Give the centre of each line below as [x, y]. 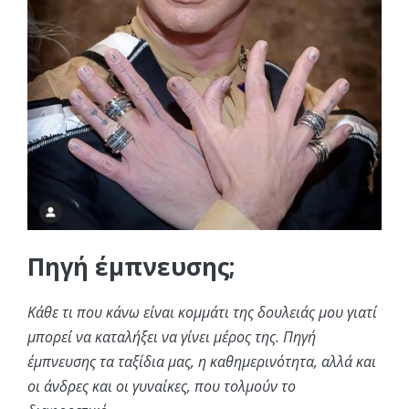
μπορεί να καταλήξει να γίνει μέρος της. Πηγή [172, 336]
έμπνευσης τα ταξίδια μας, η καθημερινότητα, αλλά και [202, 361]
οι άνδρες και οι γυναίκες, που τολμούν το [162, 386]
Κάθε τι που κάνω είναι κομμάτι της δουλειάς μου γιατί [202, 312]
